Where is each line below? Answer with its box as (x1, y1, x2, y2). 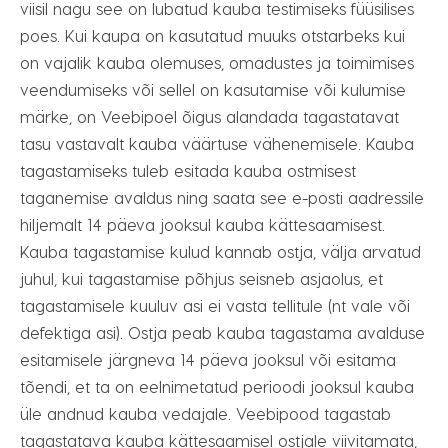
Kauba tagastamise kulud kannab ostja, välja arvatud (20, 242, 421, 261)
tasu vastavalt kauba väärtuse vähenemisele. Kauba (20, 134, 414, 153)
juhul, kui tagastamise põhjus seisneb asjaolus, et (20, 269, 383, 288)
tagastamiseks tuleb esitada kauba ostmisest (20, 161, 356, 180)
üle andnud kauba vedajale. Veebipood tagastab (20, 404, 391, 423)
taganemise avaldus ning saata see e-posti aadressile (20, 188, 424, 207)
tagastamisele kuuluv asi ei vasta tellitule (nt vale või (20, 296, 410, 315)
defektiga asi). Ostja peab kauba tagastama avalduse (20, 323, 425, 342)
